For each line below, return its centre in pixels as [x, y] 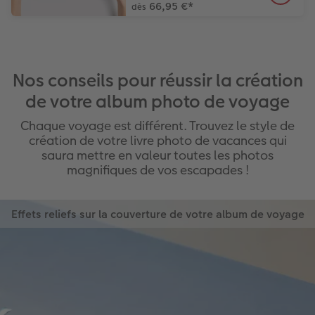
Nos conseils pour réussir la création [157, 80]
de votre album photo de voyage [157, 101]
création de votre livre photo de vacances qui [157, 140]
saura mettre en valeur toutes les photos [157, 155]
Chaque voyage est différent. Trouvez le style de [157, 125]
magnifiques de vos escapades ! [157, 169]
